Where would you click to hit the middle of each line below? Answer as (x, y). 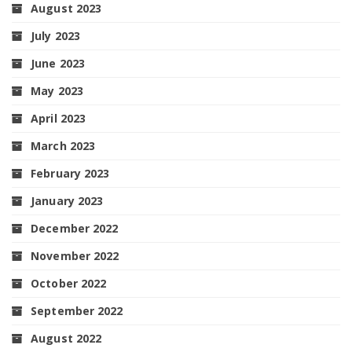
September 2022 (77, 310)
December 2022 (75, 228)
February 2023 (70, 173)
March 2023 (63, 145)
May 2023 (57, 90)
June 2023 (58, 63)
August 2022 (66, 338)
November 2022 (75, 255)
